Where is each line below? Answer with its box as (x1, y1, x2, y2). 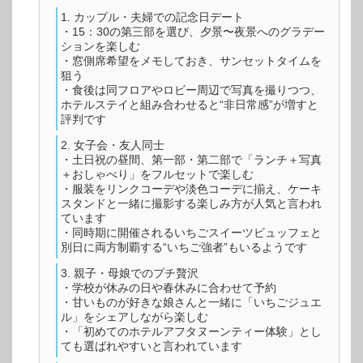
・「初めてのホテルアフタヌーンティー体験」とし (61, 325, 322, 339)
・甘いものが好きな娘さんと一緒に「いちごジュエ (61, 296, 322, 310)
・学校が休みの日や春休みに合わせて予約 (61, 281, 276, 295)
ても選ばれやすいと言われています (61, 340, 242, 353)
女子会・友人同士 (74, 139, 164, 152)
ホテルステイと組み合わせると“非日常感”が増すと (61, 98, 318, 112)
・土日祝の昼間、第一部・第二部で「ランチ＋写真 (61, 153, 322, 167)
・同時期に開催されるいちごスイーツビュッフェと (61, 226, 322, 240)
